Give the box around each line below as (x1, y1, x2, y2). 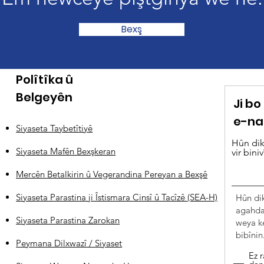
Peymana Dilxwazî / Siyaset (16, 237, 123, 249)
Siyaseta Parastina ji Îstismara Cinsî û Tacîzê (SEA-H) (16, 192, 218, 203)
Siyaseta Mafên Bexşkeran (16, 146, 116, 157)
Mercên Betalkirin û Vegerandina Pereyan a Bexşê (16, 169, 208, 180)
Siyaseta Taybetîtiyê (16, 123, 93, 134)
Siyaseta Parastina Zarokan (16, 214, 120, 226)
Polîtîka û (16, 71, 74, 88)
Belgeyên (16, 89, 73, 105)
